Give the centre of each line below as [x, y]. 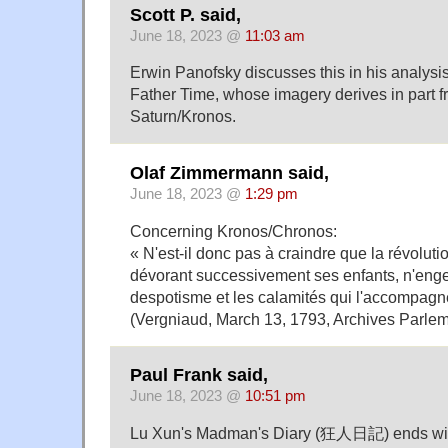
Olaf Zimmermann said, [229, 172]
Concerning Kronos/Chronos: [233, 230]
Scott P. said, [185, 14]
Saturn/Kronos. [183, 116]
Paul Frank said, [199, 375]
